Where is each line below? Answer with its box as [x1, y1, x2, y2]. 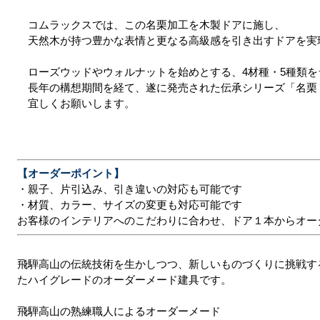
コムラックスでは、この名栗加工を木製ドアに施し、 [28, 19, 285, 31]
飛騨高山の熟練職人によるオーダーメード [17, 305, 221, 318]
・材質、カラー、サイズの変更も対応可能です [17, 199, 242, 211]
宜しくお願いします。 [28, 97, 135, 110]
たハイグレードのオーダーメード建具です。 [17, 274, 231, 286]
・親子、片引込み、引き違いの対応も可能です [17, 183, 242, 196]
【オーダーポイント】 [17, 167, 124, 180]
